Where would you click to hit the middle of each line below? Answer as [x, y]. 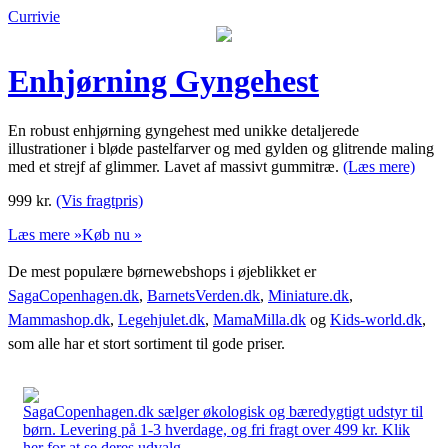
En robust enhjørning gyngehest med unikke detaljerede [183, 130]
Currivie [34, 16]
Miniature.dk [308, 295]
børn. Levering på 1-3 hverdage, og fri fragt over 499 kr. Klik [216, 429]
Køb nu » [112, 234]
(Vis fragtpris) [99, 200]
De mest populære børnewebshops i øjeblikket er [162, 271]
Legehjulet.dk [161, 319]
